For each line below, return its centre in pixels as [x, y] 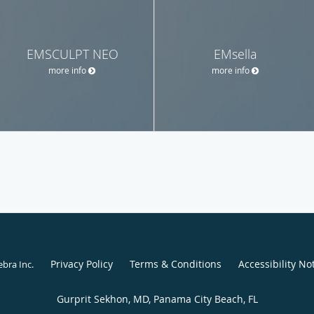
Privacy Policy [81, 264]
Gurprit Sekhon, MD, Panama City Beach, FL [157, 299]
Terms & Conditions [175, 264]
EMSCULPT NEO [72, 54]
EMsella [235, 54]
